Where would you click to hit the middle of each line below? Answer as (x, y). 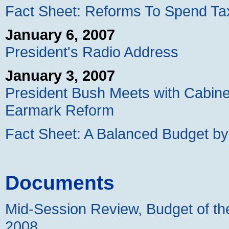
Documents (60, 182)
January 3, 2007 (60, 76)
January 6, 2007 (60, 35)
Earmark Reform (60, 110)
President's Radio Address (92, 52)
